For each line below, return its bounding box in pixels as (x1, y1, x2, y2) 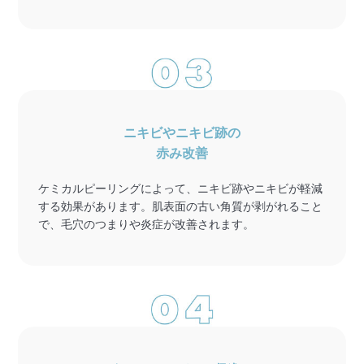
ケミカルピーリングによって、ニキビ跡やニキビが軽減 (38, 181, 323, 195)
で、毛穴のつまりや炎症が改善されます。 (38, 217, 255, 231)
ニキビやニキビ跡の (123, 125, 240, 140)
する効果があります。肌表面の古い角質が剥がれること (38, 199, 323, 213)
